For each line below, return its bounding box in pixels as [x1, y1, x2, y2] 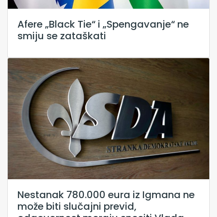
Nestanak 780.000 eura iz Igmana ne [17, 187, 195, 201]
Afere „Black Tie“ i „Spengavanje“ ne [17, 17, 189, 31]
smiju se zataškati [17, 29, 106, 43]
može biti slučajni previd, [17, 199, 137, 213]
